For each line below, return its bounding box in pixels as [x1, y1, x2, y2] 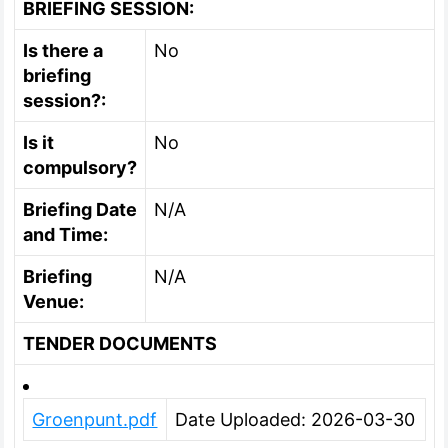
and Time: [23, 224, 109, 245]
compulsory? [23, 157, 138, 178]
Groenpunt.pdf [32, 409, 158, 430]
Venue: [23, 291, 85, 312]
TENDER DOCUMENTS [23, 333, 218, 354]
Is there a [23, 40, 104, 61]
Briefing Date [23, 199, 138, 220]
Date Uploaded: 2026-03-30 [175, 409, 416, 430]
